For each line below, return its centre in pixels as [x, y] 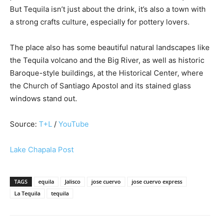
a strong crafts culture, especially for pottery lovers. [100, 22]
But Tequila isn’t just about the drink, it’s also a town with [108, 9]
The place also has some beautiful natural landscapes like [110, 47]
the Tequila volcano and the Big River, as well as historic [107, 60]
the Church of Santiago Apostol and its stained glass [100, 85]
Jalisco [73, 181]
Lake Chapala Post [42, 149]
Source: [24, 124]
